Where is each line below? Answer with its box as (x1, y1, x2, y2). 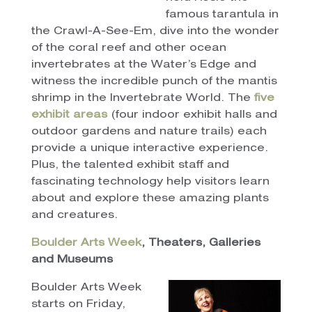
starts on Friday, (31, 299, 125, 310)
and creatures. (31, 210, 118, 221)
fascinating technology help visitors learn (31, 176, 270, 187)
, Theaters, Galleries (141, 237, 260, 249)
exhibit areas (31, 109, 107, 120)
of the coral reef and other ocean (31, 42, 226, 54)
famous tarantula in (165, 9, 279, 20)
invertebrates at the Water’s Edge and (31, 59, 256, 70)
